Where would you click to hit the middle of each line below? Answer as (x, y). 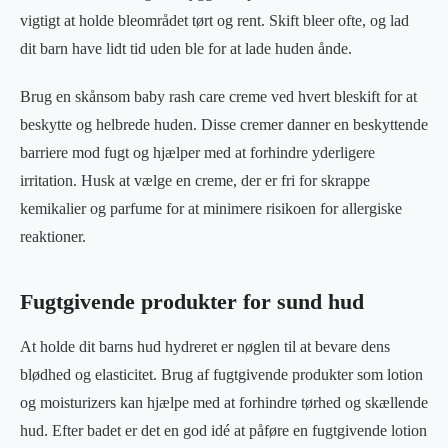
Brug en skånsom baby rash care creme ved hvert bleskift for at (218, 96)
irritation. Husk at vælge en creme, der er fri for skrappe (195, 180)
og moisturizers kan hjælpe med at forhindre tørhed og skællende (224, 402)
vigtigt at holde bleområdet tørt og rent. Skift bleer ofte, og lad (214, 20)
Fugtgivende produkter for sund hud (192, 301)
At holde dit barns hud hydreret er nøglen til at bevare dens (205, 346)
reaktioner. (53, 236)
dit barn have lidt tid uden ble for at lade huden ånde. (186, 48)
